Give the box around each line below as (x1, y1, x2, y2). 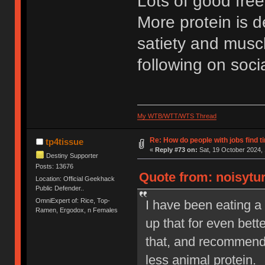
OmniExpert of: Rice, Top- (35, 197, 111, 205)
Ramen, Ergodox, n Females (35, 206, 118, 214)
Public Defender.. (35, 185, 85, 192)
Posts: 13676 (35, 162, 74, 170)
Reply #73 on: (154, 146, 198, 153)
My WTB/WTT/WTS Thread (137, 112, 216, 119)
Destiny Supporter (46, 151, 99, 159)
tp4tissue (45, 136, 83, 147)
